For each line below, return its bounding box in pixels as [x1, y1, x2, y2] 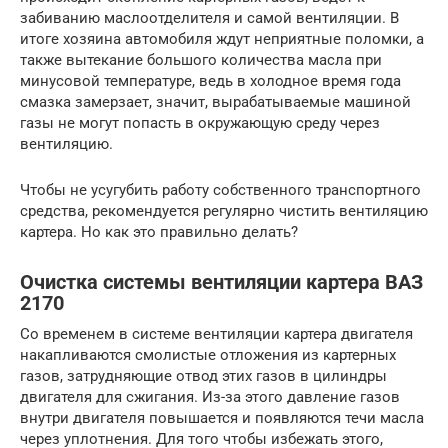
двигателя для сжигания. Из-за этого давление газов [20, 387, 400, 406]
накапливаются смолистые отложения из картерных [20, 345, 396, 364]
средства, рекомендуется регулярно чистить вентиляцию [20, 201, 428, 220]
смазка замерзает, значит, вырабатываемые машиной [20, 92, 411, 111]
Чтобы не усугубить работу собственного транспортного [20, 180, 421, 199]
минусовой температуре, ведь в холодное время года [20, 71, 401, 90]
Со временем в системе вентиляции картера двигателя [20, 324, 413, 343]
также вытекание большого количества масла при [20, 50, 382, 69]
